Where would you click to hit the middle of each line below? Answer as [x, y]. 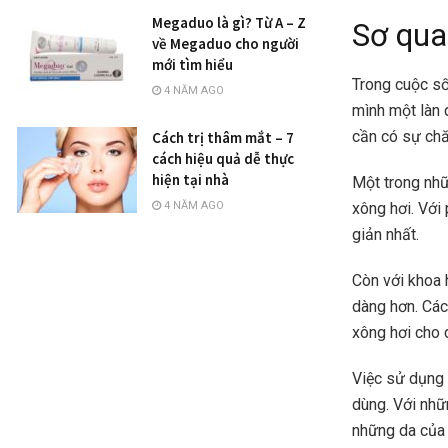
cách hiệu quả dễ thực [223, 158]
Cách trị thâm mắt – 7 [223, 137]
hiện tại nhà [190, 179]
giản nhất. [387, 235]
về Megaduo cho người [225, 43]
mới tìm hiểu [192, 64]
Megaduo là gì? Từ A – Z [229, 22]
